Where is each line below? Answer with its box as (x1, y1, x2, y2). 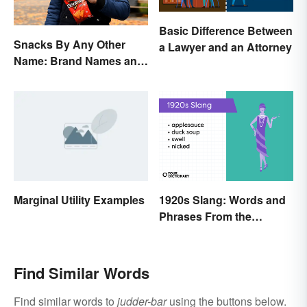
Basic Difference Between (159, 22, 293, 38)
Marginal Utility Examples (14, 191, 145, 208)
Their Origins (14, 69, 81, 86)
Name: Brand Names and (14, 53, 144, 69)
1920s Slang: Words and (159, 191, 286, 208)
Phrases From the (159, 208, 251, 224)
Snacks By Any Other (14, 36, 125, 53)
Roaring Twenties (159, 224, 249, 241)
